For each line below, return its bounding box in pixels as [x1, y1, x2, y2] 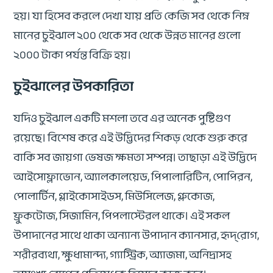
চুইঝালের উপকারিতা [13, 73, 136, 99]
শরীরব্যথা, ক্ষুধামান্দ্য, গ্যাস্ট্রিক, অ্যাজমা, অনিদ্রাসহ [13, 244, 232, 265]
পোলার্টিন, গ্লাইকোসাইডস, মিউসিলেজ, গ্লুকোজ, [13, 185, 215, 207]
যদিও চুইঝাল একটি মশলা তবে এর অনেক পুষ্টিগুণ [13, 107, 231, 129]
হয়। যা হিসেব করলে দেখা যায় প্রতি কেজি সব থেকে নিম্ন [13, 5, 250, 26]
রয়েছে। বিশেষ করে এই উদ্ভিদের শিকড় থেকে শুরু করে [13, 127, 248, 148]
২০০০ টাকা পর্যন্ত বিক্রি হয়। [13, 44, 133, 65]
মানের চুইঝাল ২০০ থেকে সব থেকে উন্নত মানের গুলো [13, 24, 241, 46]
